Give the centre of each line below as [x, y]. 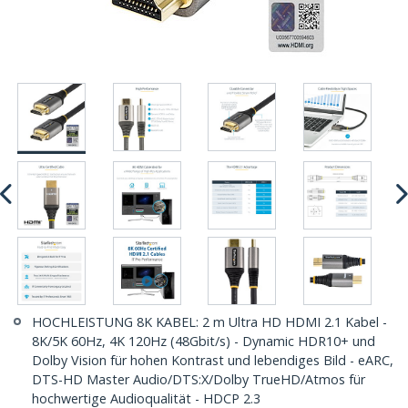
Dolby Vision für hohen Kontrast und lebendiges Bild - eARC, [213, 361]
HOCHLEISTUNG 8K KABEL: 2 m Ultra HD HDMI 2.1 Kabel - [209, 322]
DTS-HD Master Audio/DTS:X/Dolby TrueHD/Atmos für [199, 380]
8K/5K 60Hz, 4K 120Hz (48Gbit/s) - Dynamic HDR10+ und [204, 342]
